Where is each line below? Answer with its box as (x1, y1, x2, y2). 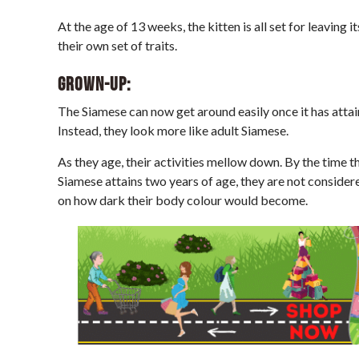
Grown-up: (58, 72, 131, 96)
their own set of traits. (58, 37, 177, 53)
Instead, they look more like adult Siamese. (58, 122, 288, 138)
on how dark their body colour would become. (58, 192, 308, 208)
